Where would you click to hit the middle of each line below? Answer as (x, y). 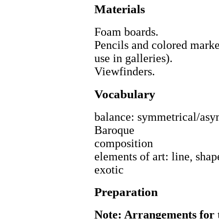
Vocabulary (125, 94)
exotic (109, 169)
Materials (120, 9)
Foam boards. (126, 32)
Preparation (126, 192)
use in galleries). (133, 58)
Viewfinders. (125, 72)
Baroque (114, 130)
